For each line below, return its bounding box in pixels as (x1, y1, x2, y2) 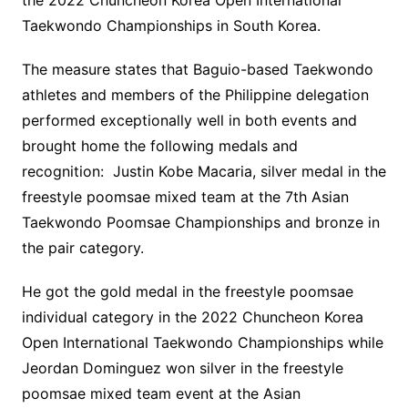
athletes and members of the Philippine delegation (21, 86, 369, 105)
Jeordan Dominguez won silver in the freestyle (21, 359, 343, 378)
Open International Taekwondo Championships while (21, 333, 383, 352)
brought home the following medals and (21, 137, 298, 156)
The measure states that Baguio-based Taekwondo (21, 60, 373, 79)
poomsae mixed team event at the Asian (21, 384, 301, 403)
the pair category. (21, 239, 144, 258)
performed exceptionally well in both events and (21, 111, 357, 130)
